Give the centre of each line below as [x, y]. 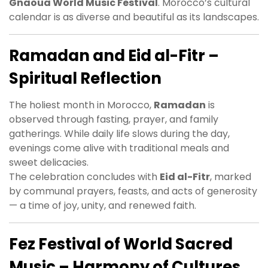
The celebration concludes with [84, 177]
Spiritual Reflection [85, 79]
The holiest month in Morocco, [81, 105]
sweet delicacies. [49, 163]
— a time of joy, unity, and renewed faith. [103, 206]
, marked [231, 177]
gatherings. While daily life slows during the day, [119, 134]
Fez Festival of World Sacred [121, 244]
